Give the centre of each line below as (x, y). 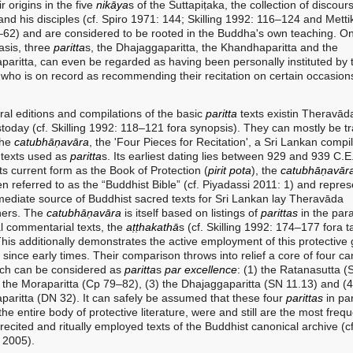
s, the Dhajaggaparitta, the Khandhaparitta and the (212, 47)
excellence (211, 269)
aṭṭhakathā (152, 227)
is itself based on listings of (191, 213)
